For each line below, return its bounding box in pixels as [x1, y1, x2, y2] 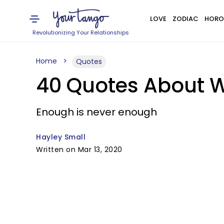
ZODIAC [172, 14, 198, 23]
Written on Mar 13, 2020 [36, 144, 122, 154]
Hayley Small [36, 132, 85, 142]
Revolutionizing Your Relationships [32, 28, 129, 36]
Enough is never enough [36, 105, 157, 119]
